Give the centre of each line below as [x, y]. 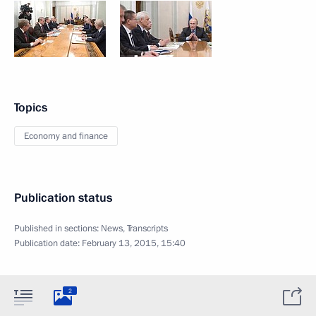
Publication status [63, 198]
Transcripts [147, 229]
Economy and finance [66, 136]
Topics [31, 108]
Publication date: [48, 243]
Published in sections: [57, 229]
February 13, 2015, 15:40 [134, 243]
